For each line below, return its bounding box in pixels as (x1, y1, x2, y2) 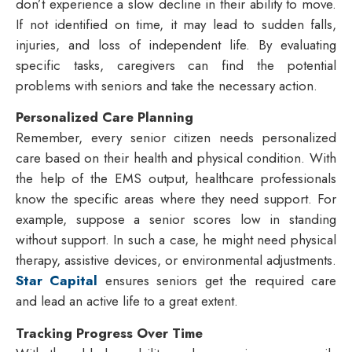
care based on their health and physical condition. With (16, 148, 336, 168)
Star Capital (16, 271, 105, 291)
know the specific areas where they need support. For (16, 189, 336, 209)
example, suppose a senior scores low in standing (16, 210, 336, 229)
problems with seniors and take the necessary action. (16, 75, 321, 95)
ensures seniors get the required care (104, 271, 337, 291)
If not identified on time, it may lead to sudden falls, (16, 14, 336, 34)
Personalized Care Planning (16, 108, 193, 127)
